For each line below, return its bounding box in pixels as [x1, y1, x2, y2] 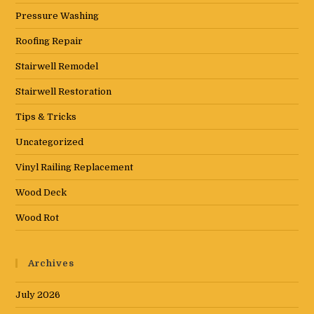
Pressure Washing [15, 11, 100, 22]
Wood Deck [15, 187, 67, 198]
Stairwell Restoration [15, 86, 112, 97]
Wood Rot [15, 212, 60, 224]
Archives [28, 258, 75, 269]
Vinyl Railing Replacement [15, 162, 134, 173]
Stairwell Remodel [15, 61, 99, 72]
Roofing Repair [15, 36, 83, 47]
